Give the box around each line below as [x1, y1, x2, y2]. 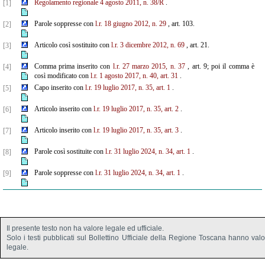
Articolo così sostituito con [34, 41, 111, 49]
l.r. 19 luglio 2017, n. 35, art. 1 [85, 83, 170, 92]
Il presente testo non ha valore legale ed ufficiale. [7, 224, 164, 232]
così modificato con [34, 72, 91, 80]
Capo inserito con [34, 83, 85, 92]
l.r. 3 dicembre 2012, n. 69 [111, 41, 185, 49]
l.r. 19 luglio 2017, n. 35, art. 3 [93, 126, 179, 134]
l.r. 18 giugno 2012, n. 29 [95, 20, 166, 28]
